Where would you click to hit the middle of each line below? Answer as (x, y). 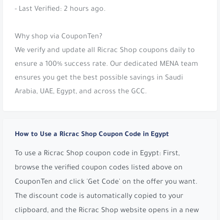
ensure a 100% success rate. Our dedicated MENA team (106, 65)
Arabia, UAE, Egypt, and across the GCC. (81, 92)
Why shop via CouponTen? (58, 37)
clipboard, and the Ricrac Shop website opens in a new (107, 211)
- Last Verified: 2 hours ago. (60, 10)
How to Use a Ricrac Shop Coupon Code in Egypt (92, 135)
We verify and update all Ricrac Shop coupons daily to (105, 51)
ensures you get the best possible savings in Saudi (99, 78)
